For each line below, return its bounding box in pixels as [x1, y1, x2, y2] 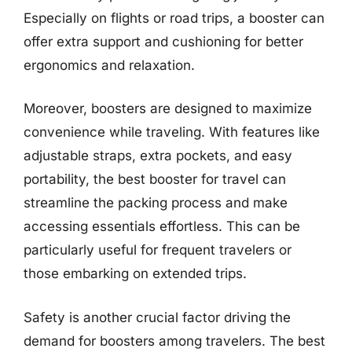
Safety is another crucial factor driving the [24, 309, 291, 325]
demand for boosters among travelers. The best [24, 332, 325, 349]
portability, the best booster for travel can [24, 171, 286, 187]
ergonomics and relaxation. [24, 57, 195, 73]
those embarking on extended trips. [24, 266, 247, 281]
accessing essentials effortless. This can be [24, 218, 300, 234]
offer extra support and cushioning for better [24, 33, 303, 49]
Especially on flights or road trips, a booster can [24, 9, 324, 26]
